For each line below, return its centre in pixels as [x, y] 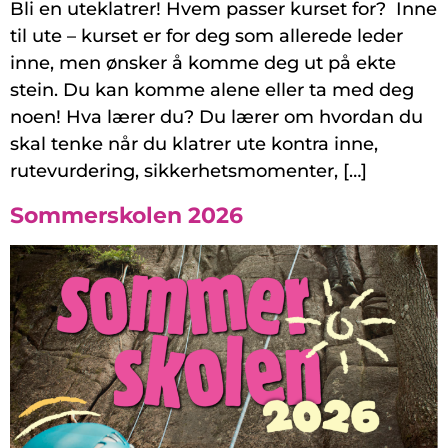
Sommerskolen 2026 [126, 216]
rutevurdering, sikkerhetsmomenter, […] [188, 171]
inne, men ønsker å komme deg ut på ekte [203, 63]
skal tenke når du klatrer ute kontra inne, [194, 144]
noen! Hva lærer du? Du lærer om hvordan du [216, 117]
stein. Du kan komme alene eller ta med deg [212, 90]
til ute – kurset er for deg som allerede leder [206, 36]
